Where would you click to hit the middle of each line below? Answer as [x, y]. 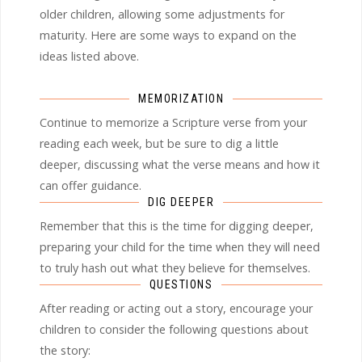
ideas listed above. [89, 56]
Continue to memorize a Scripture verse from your [173, 122]
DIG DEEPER [181, 202]
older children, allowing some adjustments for [162, 14]
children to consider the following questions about [174, 329]
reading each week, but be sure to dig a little [159, 143]
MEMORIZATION [181, 98]
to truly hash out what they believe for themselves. [175, 267]
